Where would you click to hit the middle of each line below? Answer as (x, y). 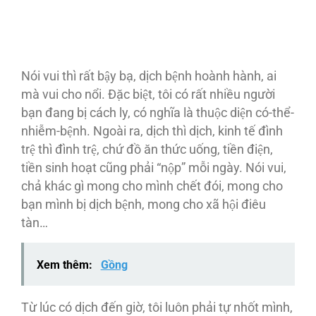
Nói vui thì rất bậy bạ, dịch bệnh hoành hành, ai (149, 76)
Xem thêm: (66, 265)
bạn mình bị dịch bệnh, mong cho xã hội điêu (144, 205)
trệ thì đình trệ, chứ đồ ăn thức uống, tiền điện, (147, 150)
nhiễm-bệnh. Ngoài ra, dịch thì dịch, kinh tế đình (152, 131)
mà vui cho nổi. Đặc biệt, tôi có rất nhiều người (148, 95)
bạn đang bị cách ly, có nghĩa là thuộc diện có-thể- (158, 113)
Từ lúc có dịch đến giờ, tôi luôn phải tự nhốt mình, (157, 307)
